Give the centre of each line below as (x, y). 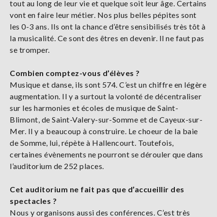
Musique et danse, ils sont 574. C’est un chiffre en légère (108, 84)
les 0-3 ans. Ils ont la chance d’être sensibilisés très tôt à (108, 26)
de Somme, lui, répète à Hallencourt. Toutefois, (92, 142)
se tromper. (30, 49)
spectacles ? (33, 201)
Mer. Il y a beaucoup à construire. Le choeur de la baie (104, 131)
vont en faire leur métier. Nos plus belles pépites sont (103, 15)
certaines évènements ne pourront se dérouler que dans (107, 154)
